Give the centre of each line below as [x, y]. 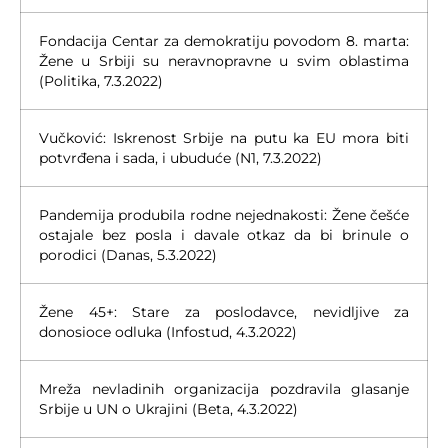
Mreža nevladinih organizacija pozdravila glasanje [224, 388]
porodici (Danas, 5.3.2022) [128, 254]
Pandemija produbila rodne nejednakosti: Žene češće [224, 214]
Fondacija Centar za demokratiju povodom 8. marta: [224, 40]
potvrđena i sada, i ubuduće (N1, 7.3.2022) [180, 157]
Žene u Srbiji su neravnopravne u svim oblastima [224, 60]
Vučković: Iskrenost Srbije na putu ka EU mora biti [224, 137]
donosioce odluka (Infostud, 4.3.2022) [168, 331]
